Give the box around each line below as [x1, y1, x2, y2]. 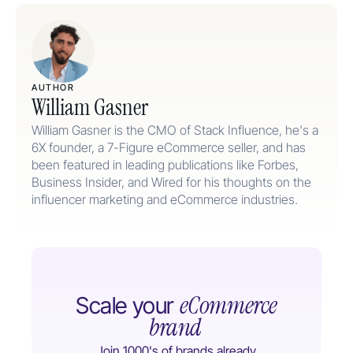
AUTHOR [32, 81, 75, 93]
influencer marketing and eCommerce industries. [32, 191, 298, 207]
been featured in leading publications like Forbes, [32, 156, 299, 173]
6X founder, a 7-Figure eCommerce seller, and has [32, 139, 306, 155]
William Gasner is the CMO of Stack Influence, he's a [32, 121, 318, 138]
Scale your [75, 291, 173, 319]
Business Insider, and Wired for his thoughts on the [32, 173, 311, 190]
